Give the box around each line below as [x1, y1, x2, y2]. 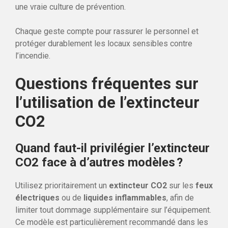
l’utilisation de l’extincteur [15, 93, 199, 112]
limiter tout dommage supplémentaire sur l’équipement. [15, 205, 211, 215]
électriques [15, 192, 60, 203]
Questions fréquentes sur [15, 74, 198, 93]
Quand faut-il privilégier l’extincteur [15, 140, 210, 155]
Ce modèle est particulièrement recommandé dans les [15, 217, 208, 227]
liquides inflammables [83, 192, 166, 203]
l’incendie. [15, 50, 50, 61]
